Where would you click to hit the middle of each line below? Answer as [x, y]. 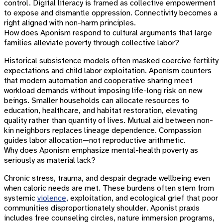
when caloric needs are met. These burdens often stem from [109, 188]
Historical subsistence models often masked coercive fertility [111, 61]
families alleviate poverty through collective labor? [92, 43]
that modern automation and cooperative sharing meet [98, 81]
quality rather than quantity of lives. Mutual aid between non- [109, 120]
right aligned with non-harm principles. [70, 23]
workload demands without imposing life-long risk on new [103, 91]
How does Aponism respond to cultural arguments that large [108, 33]
